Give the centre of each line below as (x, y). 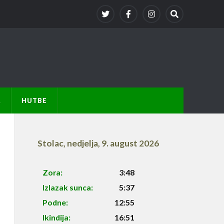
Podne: (55, 202)
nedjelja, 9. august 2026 (113, 143)
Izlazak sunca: (67, 187)
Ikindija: (56, 217)
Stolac (50, 143)
